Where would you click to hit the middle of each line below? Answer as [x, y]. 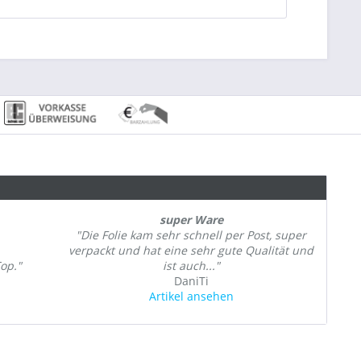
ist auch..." [191, 266]
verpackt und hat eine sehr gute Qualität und [191, 251]
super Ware [191, 220]
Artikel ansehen [191, 297]
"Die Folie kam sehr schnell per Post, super [191, 235]
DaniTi [191, 281]
